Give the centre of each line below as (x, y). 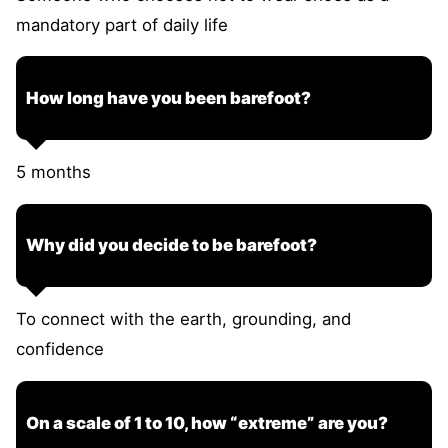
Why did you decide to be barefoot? (171, 245)
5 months (53, 171)
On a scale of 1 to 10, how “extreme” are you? (207, 422)
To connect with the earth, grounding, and (183, 319)
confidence (60, 349)
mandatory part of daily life (122, 24)
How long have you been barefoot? (168, 98)
